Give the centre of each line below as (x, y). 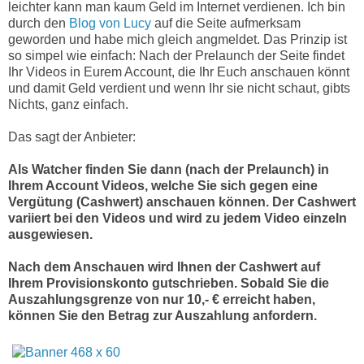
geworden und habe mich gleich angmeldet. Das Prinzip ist (178, 39)
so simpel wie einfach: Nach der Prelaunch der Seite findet (176, 55)
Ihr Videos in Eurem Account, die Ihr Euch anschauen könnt (179, 71)
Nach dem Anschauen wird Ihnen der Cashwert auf (164, 266)
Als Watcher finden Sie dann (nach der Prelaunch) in (169, 169)
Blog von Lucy (110, 23)
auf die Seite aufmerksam (226, 23)
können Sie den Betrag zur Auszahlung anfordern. (162, 315)
